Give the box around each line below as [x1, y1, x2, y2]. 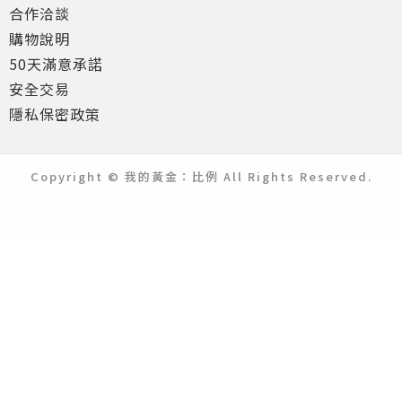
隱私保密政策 [9, 103, 100, 125]
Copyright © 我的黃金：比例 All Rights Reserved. [30, 168, 372, 185]
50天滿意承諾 [9, 53, 103, 74]
